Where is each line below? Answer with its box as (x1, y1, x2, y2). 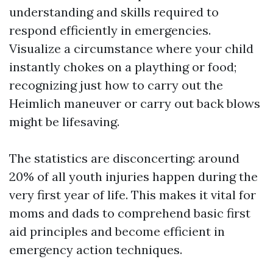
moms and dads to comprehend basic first (9, 205, 250, 221)
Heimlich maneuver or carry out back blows (9, 96, 260, 111)
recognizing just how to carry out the (9, 77, 223, 93)
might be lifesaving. (9, 114, 119, 129)
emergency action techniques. (9, 242, 182, 257)
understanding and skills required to (9, 4, 219, 19)
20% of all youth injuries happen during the (9, 169, 258, 184)
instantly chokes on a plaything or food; (9, 59, 236, 74)
